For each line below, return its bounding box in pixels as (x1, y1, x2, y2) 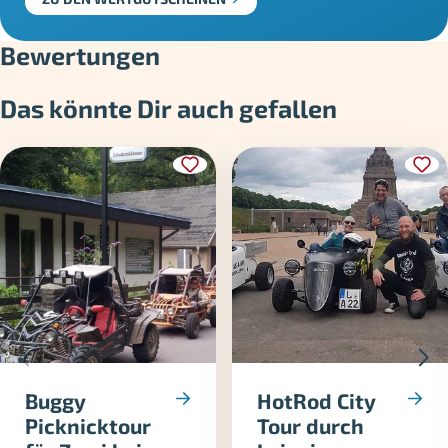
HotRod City (257, 387, 377, 413)
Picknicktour (25, 412, 152, 438)
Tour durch (257, 412, 365, 438)
